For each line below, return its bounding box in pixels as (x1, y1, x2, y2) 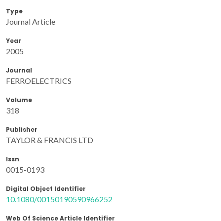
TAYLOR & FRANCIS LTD (6, 135, 93, 145)
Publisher (6, 125, 37, 134)
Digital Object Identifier (6, 184, 86, 193)
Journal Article (6, 16, 55, 26)
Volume (6, 95, 32, 104)
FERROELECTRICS (6, 75, 72, 85)
